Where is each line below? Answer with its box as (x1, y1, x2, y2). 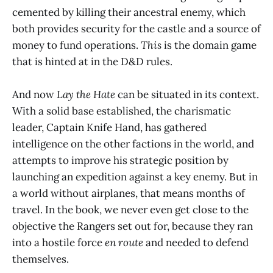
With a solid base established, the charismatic (12, 104, 231, 118)
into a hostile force (12, 236, 105, 250)
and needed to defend (143, 236, 249, 250)
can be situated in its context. (115, 88, 259, 102)
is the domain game (161, 38, 257, 52)
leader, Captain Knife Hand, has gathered (12, 121, 207, 135)
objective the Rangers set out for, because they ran (12, 219, 253, 233)
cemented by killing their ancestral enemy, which (12, 5, 246, 19)
